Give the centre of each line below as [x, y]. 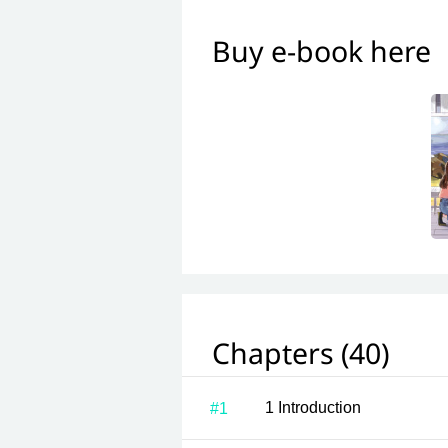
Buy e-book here [321, 53]
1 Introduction [319, 407]
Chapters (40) [301, 355]
